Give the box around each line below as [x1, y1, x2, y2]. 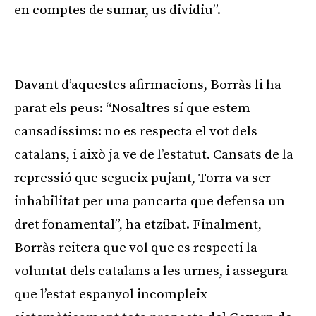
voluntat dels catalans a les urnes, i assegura [14, 263, 288, 280]
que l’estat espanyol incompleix [14, 286, 207, 303]
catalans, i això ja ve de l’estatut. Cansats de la [14, 147, 293, 164]
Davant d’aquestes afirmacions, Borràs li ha [14, 77, 281, 94]
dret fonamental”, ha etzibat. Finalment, [14, 217, 262, 233]
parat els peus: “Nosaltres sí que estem [14, 100, 250, 117]
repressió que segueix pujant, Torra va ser [14, 170, 271, 187]
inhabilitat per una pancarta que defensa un [14, 193, 285, 210]
